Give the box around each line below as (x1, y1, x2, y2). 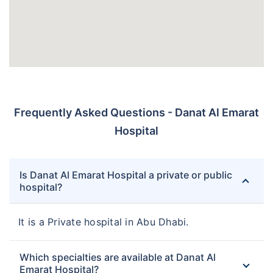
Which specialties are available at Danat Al (19, 251, 216, 264)
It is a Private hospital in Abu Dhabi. (18, 216, 189, 229)
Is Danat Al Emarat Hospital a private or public (19, 169, 232, 182)
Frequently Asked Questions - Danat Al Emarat (14, 106, 259, 119)
